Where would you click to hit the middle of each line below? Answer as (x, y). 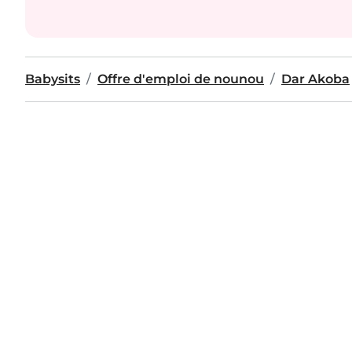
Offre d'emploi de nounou (181, 79)
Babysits (53, 79)
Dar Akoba (315, 79)
